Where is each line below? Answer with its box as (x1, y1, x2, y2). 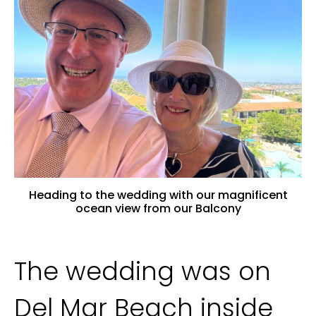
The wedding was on (14, 254, 271, 289)
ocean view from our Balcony (75, 200, 241, 217)
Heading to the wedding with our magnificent (28, 186, 288, 203)
